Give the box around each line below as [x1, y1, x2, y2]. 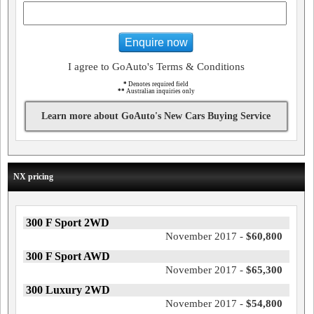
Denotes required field [127, 81, 189, 88]
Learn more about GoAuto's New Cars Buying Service [41, 111, 271, 122]
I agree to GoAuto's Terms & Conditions [67, 61, 245, 73]
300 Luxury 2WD [26, 284, 110, 296]
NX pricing [13, 172, 53, 182]
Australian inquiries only [124, 88, 195, 95]
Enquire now [124, 36, 188, 48]
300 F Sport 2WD [26, 217, 109, 229]
